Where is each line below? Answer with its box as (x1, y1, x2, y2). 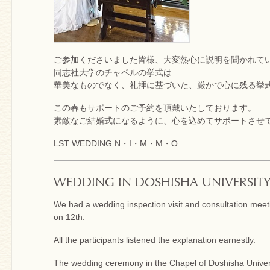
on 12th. (54, 212, 85, 222)
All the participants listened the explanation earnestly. (54, 235, 256, 245)
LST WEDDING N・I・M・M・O (54, 139, 178, 149)
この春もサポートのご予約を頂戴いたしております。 (54, 102, 256, 113)
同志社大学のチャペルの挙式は (54, 67, 172, 77)
